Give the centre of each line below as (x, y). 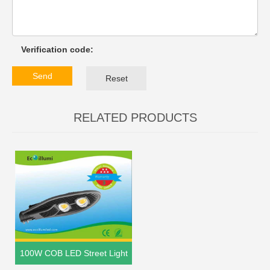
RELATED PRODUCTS (135, 118)
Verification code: (57, 50)
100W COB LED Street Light (74, 253)
